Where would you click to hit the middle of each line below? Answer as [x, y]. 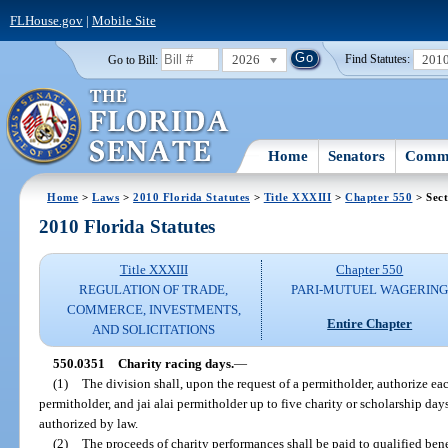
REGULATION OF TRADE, [154, 290]
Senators [357, 155]
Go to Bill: [132, 59]
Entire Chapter [370, 323]
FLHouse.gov [46, 20]
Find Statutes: [378, 59]
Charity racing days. [175, 363]
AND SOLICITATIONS [154, 330]
